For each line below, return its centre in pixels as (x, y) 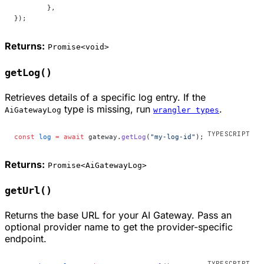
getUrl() (28, 191)
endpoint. (26, 238)
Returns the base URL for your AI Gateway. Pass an (118, 215)
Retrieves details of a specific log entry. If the (105, 97)
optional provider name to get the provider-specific (119, 227)
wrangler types (186, 110)
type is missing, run (107, 109)
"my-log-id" (173, 136)
